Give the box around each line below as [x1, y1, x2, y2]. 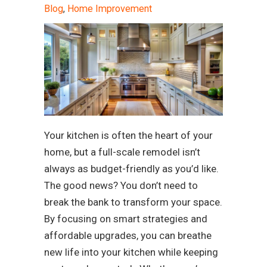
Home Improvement [67, 3, 152, 15]
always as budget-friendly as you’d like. [44, 163, 219, 175]
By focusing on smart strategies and [44, 213, 207, 225]
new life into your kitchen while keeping [44, 246, 218, 259]
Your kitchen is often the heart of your [44, 129, 213, 142]
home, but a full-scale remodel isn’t [44, 146, 200, 159]
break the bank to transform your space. [44, 196, 222, 209]
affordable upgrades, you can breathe [44, 229, 212, 242]
